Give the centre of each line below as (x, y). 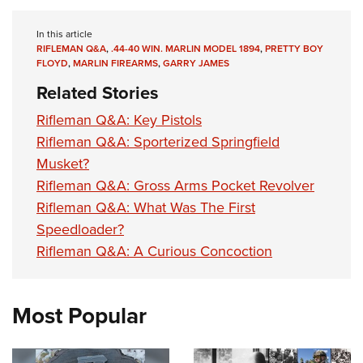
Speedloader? (80, 228)
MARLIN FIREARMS (115, 62)
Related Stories (98, 92)
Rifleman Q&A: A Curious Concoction (154, 250)
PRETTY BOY (294, 48)
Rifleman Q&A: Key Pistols (119, 119)
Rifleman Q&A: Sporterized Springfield (158, 141)
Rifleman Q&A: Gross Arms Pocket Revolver (175, 185)
